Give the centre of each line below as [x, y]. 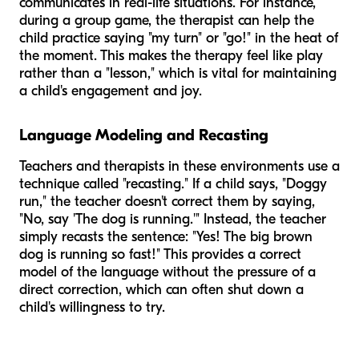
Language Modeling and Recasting [144, 135]
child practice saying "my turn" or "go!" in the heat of [179, 38]
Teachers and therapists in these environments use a [179, 166]
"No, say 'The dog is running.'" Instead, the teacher [173, 219]
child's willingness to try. [92, 307]
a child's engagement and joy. [111, 91]
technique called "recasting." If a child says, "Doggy [173, 184]
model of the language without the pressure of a [167, 272]
